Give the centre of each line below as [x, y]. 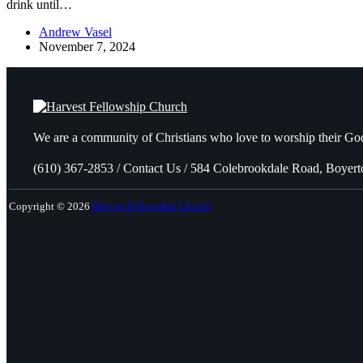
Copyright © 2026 [51, 206]
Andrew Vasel [75, 32]
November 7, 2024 [87, 46]
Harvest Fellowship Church [152, 206]
